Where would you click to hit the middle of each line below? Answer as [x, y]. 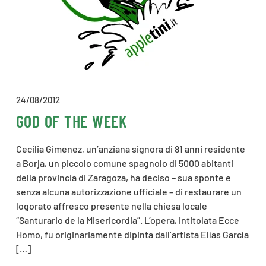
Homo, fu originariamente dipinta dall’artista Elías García [132, 234]
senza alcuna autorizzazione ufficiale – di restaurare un [129, 191]
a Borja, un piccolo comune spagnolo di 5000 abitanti [124, 163]
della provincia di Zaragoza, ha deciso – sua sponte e [123, 177]
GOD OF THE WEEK [71, 121]
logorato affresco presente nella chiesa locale [111, 206]
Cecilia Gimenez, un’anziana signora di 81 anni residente [130, 149]
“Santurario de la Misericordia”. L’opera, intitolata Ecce [127, 220]
